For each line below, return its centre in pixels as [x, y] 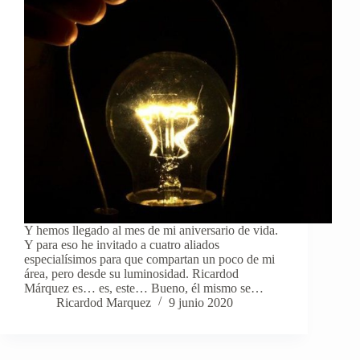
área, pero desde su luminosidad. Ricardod [131, 273]
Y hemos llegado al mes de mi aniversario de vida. [151, 230]
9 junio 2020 [201, 302]
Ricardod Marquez [104, 302]
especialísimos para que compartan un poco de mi [149, 259]
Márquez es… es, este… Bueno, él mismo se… [144, 288]
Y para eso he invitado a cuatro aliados [122, 244]
